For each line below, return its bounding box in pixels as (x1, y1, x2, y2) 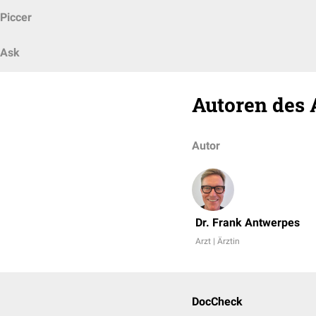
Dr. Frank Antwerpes (195, 216, 300, 229)
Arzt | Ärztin (195, 236, 240, 246)
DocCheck (192, 295, 243, 308)
